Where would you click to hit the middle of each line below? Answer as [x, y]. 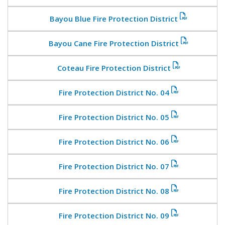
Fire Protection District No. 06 [114, 142]
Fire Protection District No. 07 [114, 166]
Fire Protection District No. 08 [114, 191]
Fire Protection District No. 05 [114, 117]
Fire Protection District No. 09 [114, 215]
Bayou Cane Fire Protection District [114, 43]
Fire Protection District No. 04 [114, 92]
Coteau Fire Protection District [114, 68]
